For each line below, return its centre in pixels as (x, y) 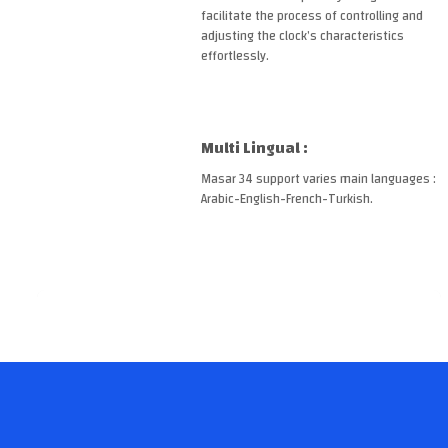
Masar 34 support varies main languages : (318, 178)
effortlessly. (236, 55)
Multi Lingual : (254, 147)
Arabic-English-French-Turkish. (286, 198)
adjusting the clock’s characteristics (302, 35)
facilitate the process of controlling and (311, 15)
